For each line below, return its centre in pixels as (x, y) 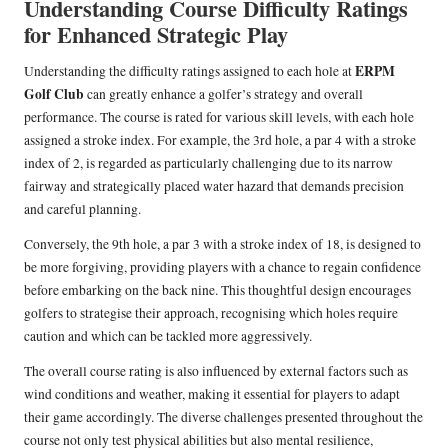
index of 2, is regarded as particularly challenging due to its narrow (208, 163)
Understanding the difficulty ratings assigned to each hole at (189, 71)
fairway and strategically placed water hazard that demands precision (214, 186)
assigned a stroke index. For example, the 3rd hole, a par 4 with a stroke (220, 140)
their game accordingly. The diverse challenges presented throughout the (223, 417)
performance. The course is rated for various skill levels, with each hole (219, 117)
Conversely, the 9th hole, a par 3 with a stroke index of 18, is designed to (222, 244)
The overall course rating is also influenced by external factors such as (216, 371)
